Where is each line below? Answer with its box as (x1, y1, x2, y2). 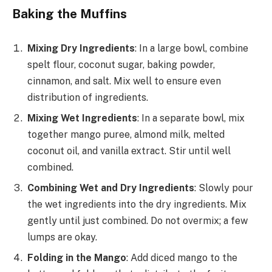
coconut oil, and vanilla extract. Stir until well (27, 145, 231, 157)
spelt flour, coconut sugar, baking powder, (27, 59, 215, 71)
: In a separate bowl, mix (137, 112, 245, 124)
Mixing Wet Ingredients (27, 112, 137, 124)
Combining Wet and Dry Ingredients (27, 182, 194, 194)
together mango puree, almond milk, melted (27, 129, 225, 141)
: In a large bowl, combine (135, 42, 248, 55)
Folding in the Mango (27, 252, 126, 264)
